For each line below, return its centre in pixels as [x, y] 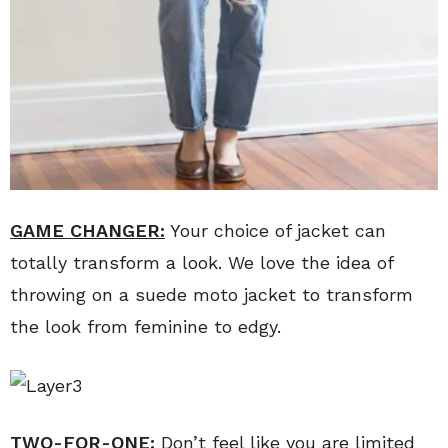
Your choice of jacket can [275, 231]
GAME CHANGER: [87, 231]
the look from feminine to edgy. [145, 327]
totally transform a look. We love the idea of [201, 263]
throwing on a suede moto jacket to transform [211, 295]
